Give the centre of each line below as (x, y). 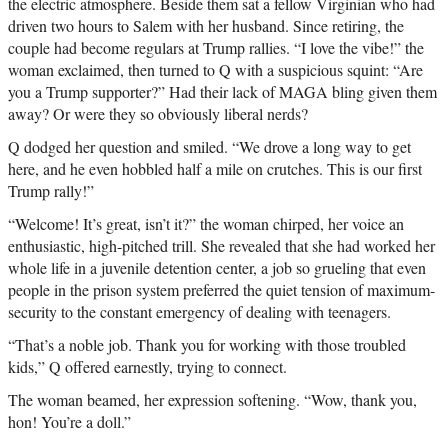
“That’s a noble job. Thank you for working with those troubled (207, 345)
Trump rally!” (51, 191)
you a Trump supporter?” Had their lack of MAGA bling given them (222, 92)
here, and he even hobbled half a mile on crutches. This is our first (215, 169)
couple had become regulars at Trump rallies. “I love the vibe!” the (216, 48)
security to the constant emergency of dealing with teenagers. (199, 312)
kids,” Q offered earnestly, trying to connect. (147, 367)
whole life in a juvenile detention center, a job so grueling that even (217, 268)
